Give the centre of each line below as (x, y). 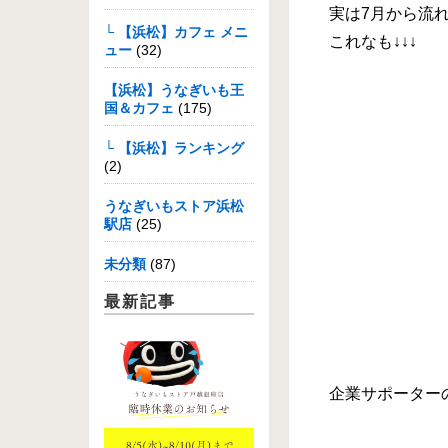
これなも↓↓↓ (373, 41)
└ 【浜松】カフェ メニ (176, 32)
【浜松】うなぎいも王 (174, 90)
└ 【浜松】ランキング (174, 148)
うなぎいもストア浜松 (174, 206)
